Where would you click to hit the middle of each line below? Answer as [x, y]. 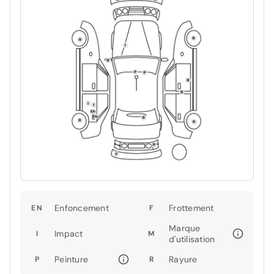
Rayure [183, 260]
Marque [185, 228]
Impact [69, 234]
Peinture [71, 260]
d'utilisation [192, 239]
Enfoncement [82, 208]
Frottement [191, 208]
